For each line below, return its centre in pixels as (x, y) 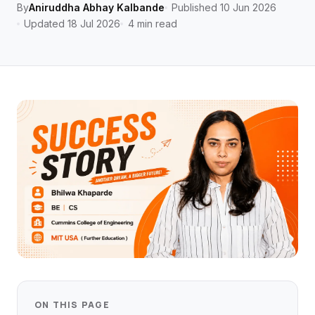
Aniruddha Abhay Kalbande (97, 7)
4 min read (152, 24)
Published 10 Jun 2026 (224, 7)
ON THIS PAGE (72, 305)
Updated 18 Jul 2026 (72, 24)
